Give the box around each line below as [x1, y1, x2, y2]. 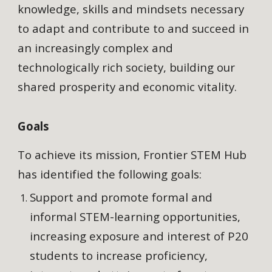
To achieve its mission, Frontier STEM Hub [18, 147, 247, 163]
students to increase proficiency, [30, 248, 208, 263]
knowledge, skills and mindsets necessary [18, 1, 245, 17]
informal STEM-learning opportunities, [30, 209, 241, 225]
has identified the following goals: [18, 166, 202, 182]
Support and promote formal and [30, 189, 213, 205]
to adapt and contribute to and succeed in [18, 21, 250, 36]
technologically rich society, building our [18, 59, 236, 75]
